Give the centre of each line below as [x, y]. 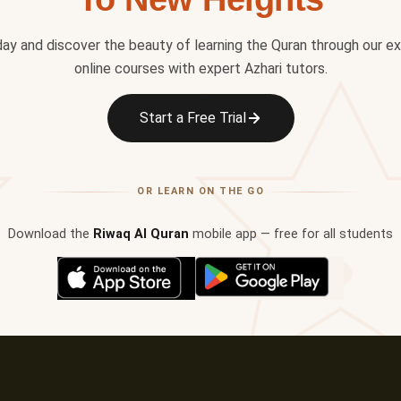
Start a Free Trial [192, 118]
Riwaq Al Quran [141, 235]
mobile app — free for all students [291, 235]
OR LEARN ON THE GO [200, 192]
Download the [51, 235]
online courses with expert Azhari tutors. [200, 69]
